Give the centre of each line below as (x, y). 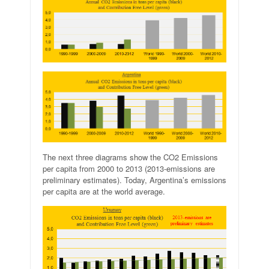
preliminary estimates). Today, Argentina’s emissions (134, 180)
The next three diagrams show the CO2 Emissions (130, 157)
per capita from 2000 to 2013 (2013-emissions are (129, 169)
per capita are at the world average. (104, 192)
